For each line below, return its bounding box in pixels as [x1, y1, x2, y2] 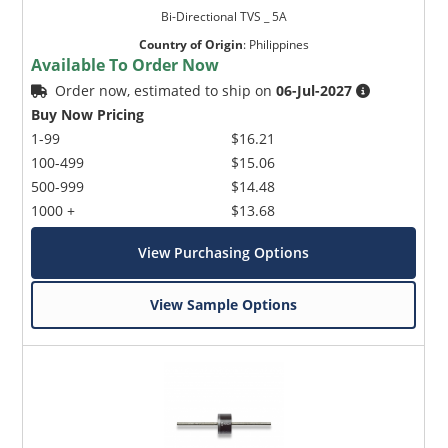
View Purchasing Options [138, 242, 310, 262]
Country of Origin [138, 35, 243, 53]
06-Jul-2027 [276, 80, 353, 100]
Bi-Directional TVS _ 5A [160, 7, 287, 25]
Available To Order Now [31, 53, 220, 76]
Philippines [248, 35, 309, 53]
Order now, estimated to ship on [55, 80, 277, 100]
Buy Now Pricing [31, 104, 145, 124]
